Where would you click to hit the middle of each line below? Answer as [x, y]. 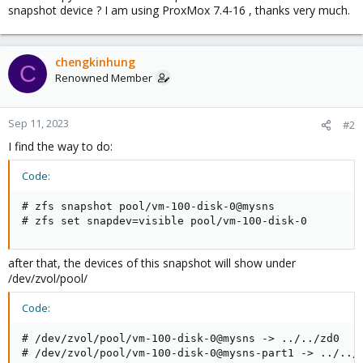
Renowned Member [104, 78]
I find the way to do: [60, 146]
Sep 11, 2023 [38, 123]
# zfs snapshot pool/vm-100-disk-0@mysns [148, 206]
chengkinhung [95, 62]
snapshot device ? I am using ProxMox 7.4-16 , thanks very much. [179, 10]
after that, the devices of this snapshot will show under [152, 263]
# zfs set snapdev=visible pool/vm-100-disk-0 [164, 221]
